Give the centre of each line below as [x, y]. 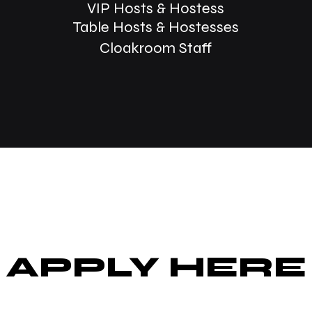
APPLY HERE [156, 267]
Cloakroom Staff [156, 48]
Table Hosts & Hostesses [156, 27]
